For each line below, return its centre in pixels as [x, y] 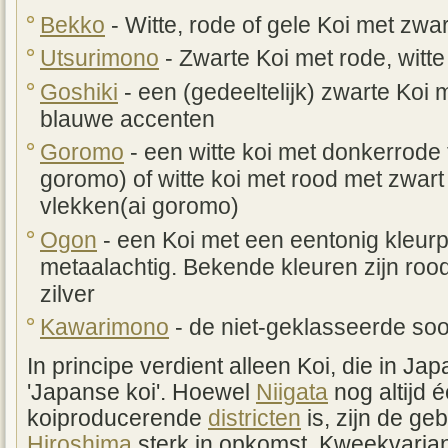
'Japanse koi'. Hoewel [141, 393]
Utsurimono [99, 59]
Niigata [292, 393]
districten [254, 419]
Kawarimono [104, 328]
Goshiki [79, 92]
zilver [67, 294]
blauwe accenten [127, 119]
